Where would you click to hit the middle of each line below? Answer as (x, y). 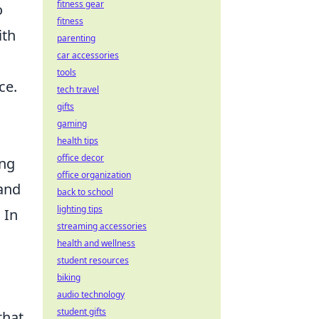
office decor (80, 158)
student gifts (82, 312)
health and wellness (96, 243)
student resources (93, 260)
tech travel (78, 89)
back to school (85, 192)
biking (69, 277)
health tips (78, 141)
